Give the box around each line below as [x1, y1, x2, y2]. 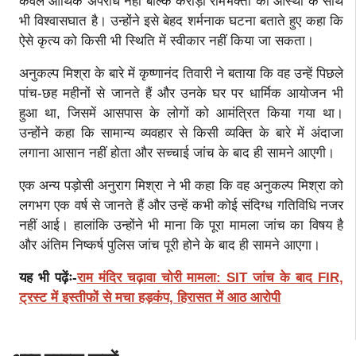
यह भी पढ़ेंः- [19, 269, 77, 285]
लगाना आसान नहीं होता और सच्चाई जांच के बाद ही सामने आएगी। [19, 145, 335, 161]
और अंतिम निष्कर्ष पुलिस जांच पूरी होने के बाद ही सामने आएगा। [19, 237, 320, 253]
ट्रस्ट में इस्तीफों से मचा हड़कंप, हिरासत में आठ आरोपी [19, 289, 281, 305]
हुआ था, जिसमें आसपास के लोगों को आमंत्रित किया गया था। [19, 105, 343, 121]
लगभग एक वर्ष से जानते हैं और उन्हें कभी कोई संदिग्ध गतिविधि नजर [19, 197, 343, 213]
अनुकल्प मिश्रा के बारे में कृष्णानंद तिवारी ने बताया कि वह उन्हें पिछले [19, 65, 343, 81]
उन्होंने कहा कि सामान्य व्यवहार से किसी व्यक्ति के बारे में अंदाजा [19, 125, 343, 141]
